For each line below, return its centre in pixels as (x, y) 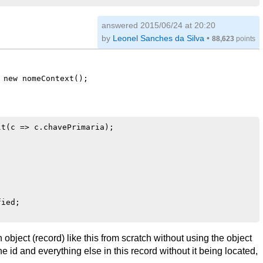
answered (121, 25)
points (245, 39)
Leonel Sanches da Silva (158, 38)
